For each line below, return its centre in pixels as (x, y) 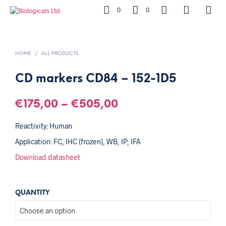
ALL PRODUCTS (60, 54)
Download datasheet (48, 157)
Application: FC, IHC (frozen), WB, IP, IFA (78, 142)
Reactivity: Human (44, 126)
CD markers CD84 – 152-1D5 (96, 79)
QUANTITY (32, 193)
